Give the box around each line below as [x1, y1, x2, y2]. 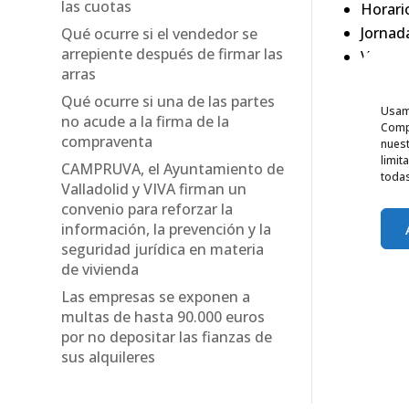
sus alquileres [61, 347, 156, 368]
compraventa [61, 131, 153, 152]
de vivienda [61, 259, 140, 280]
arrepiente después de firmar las [61, 44, 284, 65]
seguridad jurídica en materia [61, 239, 265, 260]
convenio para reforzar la [61, 199, 234, 220]
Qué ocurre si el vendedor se [61, 24, 258, 45]
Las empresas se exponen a [61, 287, 251, 308]
